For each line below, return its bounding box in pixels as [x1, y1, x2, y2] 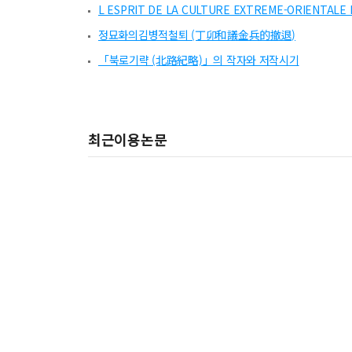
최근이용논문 [88, 129, 167, 150]
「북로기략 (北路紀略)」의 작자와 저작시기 [98, 52, 299, 68]
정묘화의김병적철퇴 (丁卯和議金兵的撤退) [98, 27, 296, 43]
